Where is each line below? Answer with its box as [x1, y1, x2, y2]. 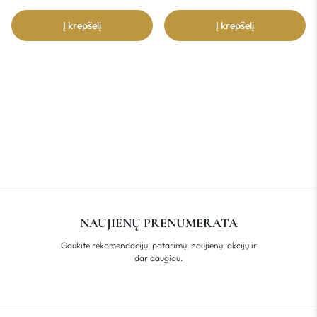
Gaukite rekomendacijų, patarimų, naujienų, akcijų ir [60, 240, 257, 251]
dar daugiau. [134, 253, 183, 264]
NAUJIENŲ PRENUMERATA [79, 215, 238, 231]
